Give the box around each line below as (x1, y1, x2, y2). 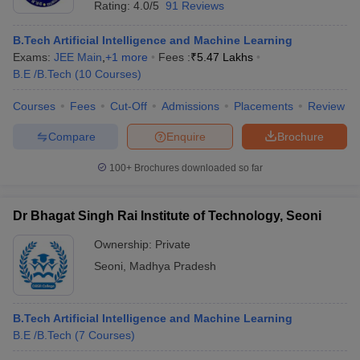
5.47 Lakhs (197, 51, 253, 63)
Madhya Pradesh (129, 260, 216, 272)
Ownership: (94, 238, 155, 251)
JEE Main (54, 51, 102, 63)
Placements (234, 100, 293, 112)
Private (155, 238, 190, 251)
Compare (47, 129, 96, 143)
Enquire (166, 129, 206, 143)
